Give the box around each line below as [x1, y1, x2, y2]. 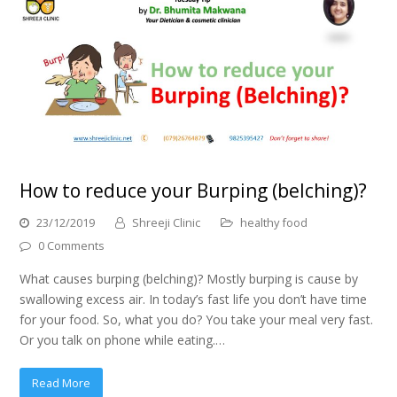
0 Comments [38, 237, 105, 254]
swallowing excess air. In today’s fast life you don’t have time [19, 291, 368, 308]
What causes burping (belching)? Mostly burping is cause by [19, 270, 359, 288]
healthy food [240, 214, 308, 231]
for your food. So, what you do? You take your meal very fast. [19, 311, 374, 329]
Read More [32, 375, 91, 391]
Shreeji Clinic [132, 214, 201, 231]
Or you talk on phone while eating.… [19, 331, 226, 349]
